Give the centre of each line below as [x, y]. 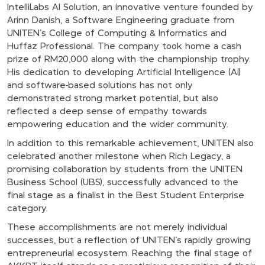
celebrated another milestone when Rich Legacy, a [119, 156]
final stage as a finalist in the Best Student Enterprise [126, 195]
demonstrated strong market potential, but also [113, 98]
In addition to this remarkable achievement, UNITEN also [130, 143]
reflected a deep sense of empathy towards [107, 112]
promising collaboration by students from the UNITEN [125, 169]
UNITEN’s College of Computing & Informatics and [117, 33]
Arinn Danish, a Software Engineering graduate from [121, 20]
